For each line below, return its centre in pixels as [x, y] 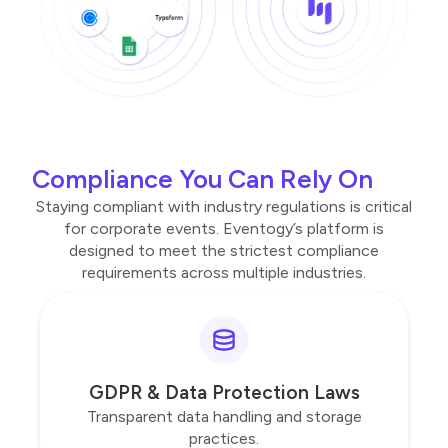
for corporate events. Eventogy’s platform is [224, 229]
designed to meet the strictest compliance [224, 251]
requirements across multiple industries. [224, 273]
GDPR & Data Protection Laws [224, 393]
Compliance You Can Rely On [202, 179]
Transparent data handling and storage [224, 417]
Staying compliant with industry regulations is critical [224, 207]
